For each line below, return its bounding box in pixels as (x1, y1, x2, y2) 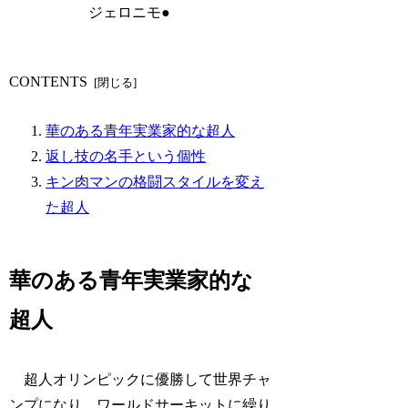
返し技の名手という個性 (46, 148, 207, 164)
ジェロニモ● (88, 4, 171, 20)
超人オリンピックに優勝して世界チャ (9, 371, 272, 387)
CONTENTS (9, 74, 88, 90)
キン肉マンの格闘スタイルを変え (46, 173, 265, 189)
